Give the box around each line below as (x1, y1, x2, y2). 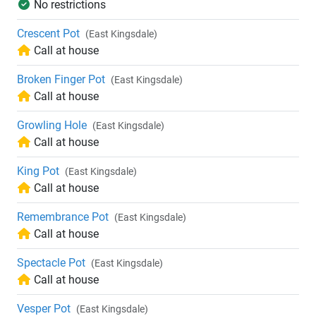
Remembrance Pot (17, 210, 109, 224)
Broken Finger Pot (17, 73, 105, 87)
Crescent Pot (17, 27, 80, 41)
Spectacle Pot (17, 256, 85, 270)
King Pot (17, 164, 59, 178)
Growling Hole (17, 119, 87, 133)
